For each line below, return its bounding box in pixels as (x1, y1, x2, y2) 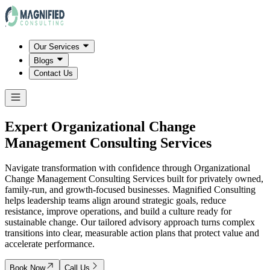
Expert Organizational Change (5, 118, 196, 134)
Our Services (34, 42, 80, 52)
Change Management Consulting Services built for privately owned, (5, 174, 263, 184)
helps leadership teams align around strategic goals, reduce (5, 195, 226, 206)
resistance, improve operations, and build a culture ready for (5, 206, 231, 217)
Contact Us (34, 68, 73, 78)
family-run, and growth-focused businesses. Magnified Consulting (5, 184, 256, 195)
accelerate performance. (5, 239, 95, 250)
